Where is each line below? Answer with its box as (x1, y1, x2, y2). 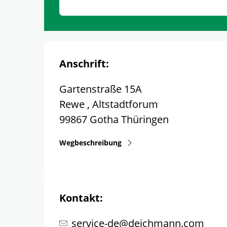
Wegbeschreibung (59, 138, 122, 147)
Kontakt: (59, 191, 103, 205)
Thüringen (121, 112, 169, 126)
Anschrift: (59, 57, 109, 70)
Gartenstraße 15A (59, 82, 142, 96)
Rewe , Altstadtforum (59, 97, 158, 111)
